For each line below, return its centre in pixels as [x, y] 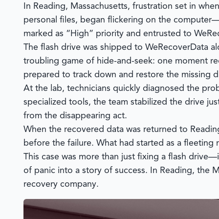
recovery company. [61, 184]
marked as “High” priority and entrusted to [109, 34]
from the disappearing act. [75, 116]
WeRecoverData [177, 47]
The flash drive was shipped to [84, 47]
